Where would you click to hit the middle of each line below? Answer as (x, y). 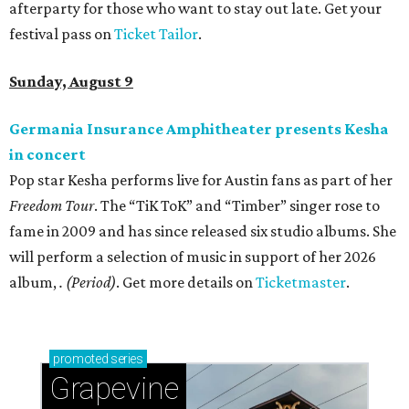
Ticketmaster (301, 283)
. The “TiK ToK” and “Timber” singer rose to (237, 206)
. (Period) (88, 283)
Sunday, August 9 (71, 82)
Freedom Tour (52, 206)
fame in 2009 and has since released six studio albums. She (203, 231)
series (126, 359)
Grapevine (114, 389)
